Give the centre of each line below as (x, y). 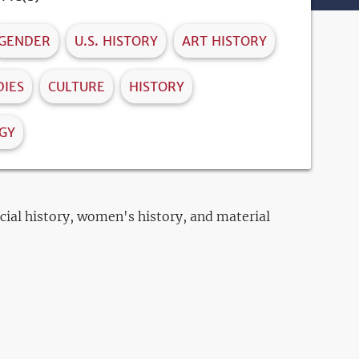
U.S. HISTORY (116, 41)
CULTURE (77, 87)
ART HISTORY (224, 41)
